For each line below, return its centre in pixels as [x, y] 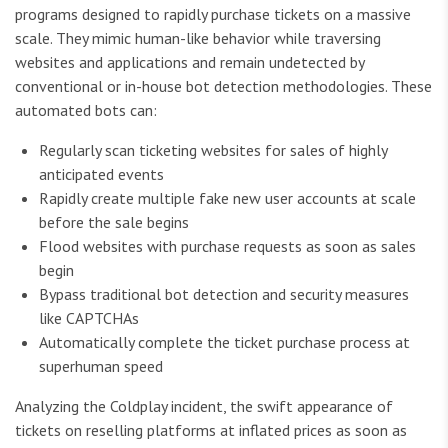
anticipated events [101, 173]
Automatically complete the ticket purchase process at [224, 341]
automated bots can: [86, 109]
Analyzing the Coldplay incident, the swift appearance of [204, 405]
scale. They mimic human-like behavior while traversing [198, 37]
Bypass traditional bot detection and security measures [224, 293]
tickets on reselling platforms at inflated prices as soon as [211, 429]
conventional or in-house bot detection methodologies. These [223, 85]
